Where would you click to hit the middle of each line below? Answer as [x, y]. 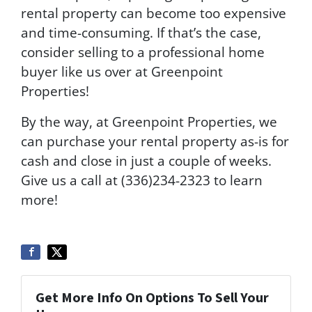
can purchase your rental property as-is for [155, 141]
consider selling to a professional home [143, 52]
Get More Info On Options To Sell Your [152, 298]
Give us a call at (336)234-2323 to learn [142, 180]
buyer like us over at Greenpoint [122, 71]
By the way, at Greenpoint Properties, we [149, 121]
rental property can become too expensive [154, 13]
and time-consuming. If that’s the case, [141, 32]
